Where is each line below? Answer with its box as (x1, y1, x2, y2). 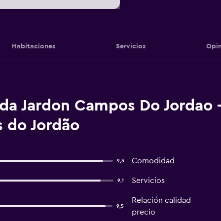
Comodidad (131, 157, 175, 165)
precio (131, 208, 155, 216)
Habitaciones (11, 42, 55, 50)
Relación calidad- (131, 196, 194, 204)
